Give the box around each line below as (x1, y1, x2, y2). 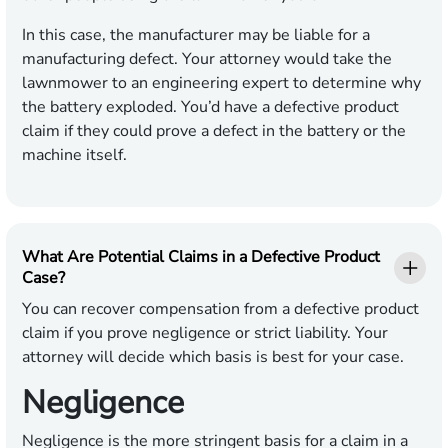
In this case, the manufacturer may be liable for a (22, 24, 370, 47)
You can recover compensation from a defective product (22, 298, 419, 321)
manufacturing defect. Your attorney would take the (22, 48, 392, 71)
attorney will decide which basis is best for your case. (22, 346, 404, 369)
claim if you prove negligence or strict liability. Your (22, 322, 388, 345)
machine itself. (22, 144, 127, 167)
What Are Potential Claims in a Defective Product (22, 246, 380, 269)
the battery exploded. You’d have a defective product (22, 96, 399, 119)
